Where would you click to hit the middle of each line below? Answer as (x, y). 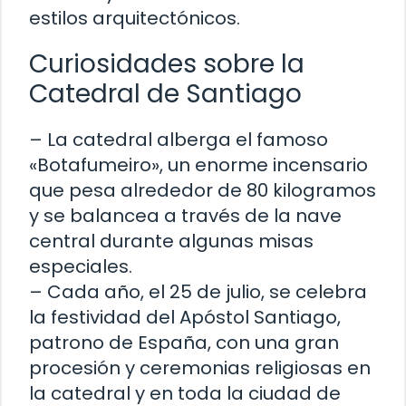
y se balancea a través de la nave (185, 216)
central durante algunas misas (171, 242)
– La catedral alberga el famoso (179, 140)
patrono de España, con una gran (184, 343)
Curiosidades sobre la (167, 64)
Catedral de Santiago (165, 94)
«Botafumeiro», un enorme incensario (198, 165)
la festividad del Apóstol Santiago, (185, 318)
